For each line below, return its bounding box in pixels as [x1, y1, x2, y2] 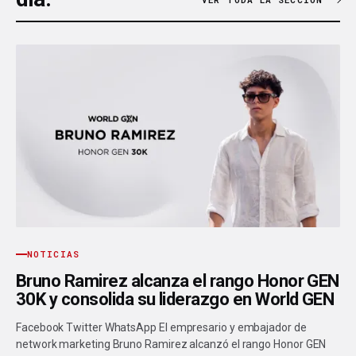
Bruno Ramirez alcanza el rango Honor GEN [16, 271, 339, 292]
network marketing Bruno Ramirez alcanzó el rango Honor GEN [16, 338, 327, 351]
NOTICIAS [27, 248, 79, 261]
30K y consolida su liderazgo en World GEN [16, 289, 335, 310]
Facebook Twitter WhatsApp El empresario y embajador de [16, 321, 307, 335]
